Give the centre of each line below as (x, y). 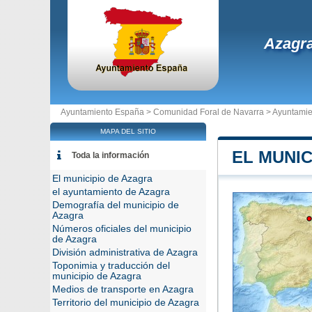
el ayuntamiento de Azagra (111, 192)
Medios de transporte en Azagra (123, 289)
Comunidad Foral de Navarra (209, 112)
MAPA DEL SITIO (128, 131)
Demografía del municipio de (116, 205)
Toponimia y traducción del (111, 266)
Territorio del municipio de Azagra (126, 303)
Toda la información (110, 155)
